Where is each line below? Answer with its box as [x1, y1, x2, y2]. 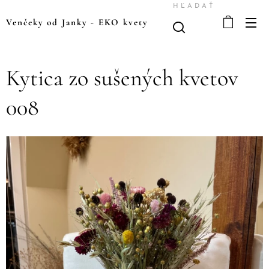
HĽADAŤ [173, 2, 215, 10]
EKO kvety [98, 17, 148, 28]
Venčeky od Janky [6, 17, 87, 28]
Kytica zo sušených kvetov [6, 64, 238, 92]
